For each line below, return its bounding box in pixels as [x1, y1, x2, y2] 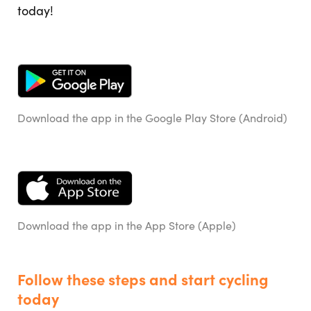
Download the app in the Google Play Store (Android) [17, 111, 287, 126]
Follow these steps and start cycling [17, 269, 269, 289]
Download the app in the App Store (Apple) [17, 218, 236, 233]
